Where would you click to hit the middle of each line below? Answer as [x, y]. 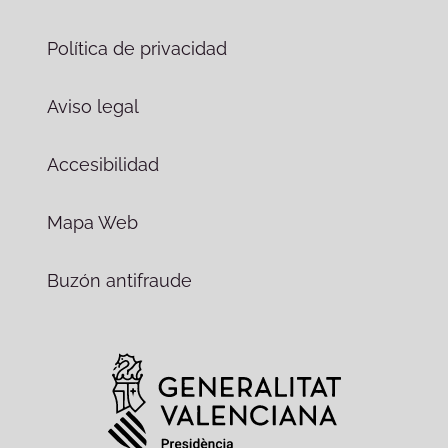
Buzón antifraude [119, 280]
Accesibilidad [102, 164]
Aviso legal [92, 106]
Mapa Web [92, 222]
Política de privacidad [136, 48]
